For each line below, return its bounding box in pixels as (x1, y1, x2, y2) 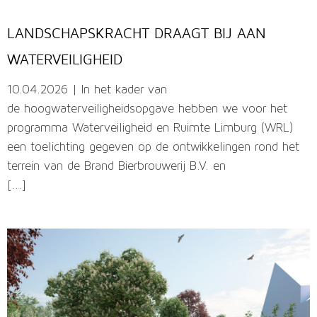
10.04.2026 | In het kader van (7, 83, 167, 98)
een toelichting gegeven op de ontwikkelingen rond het (7, 141, 299, 155)
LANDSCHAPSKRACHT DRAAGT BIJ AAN (7, 25, 266, 42)
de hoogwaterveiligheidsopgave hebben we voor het (7, 103, 287, 117)
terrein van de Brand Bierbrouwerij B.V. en (7, 160, 226, 174)
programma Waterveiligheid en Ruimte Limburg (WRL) (7, 122, 293, 136)
